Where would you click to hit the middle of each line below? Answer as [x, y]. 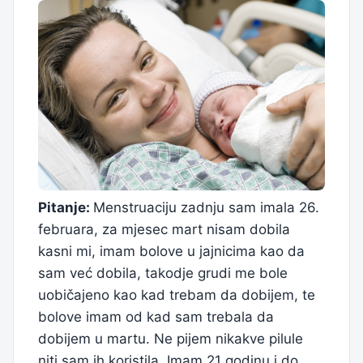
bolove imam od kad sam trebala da [156, 317]
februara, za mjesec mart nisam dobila [164, 230]
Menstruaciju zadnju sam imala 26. [206, 208]
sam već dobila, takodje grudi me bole [163, 273]
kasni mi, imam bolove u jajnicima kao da [171, 252]
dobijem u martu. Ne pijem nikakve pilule [171, 339]
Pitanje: [66, 208]
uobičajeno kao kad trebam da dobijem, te [177, 295]
